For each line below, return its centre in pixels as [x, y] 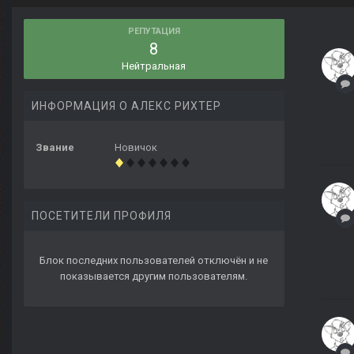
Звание [55, 148]
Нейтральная [154, 66]
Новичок [136, 148]
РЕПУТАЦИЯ [154, 32]
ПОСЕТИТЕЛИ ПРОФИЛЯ [102, 216]
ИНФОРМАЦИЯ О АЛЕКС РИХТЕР [126, 106]
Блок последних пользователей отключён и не [154, 261]
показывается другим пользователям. [154, 277]
